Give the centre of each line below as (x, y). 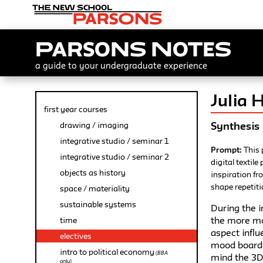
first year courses (76, 109)
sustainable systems (98, 204)
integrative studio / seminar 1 (114, 141)
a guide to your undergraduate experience (121, 65)
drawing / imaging (94, 125)
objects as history (93, 173)
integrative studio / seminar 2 (114, 157)
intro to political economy (107, 252)
